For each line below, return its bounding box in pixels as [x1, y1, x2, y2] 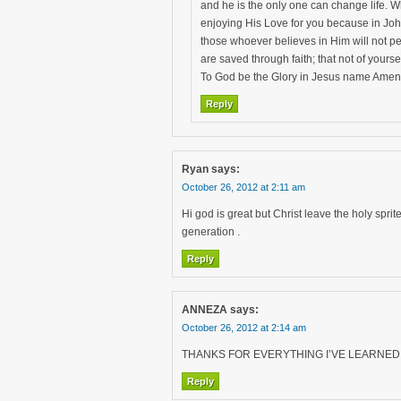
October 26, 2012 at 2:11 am [182, 182, 305, 192]
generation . [182, 226, 240, 238]
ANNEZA [182, 303, 227, 316]
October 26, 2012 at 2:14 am [182, 322, 306, 333]
